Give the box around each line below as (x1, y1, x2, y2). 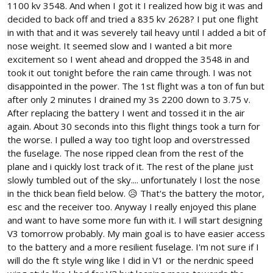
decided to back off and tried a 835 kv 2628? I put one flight (7, 13, 258, 26)
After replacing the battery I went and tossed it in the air (7, 107, 245, 119)
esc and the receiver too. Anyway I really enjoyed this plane (7, 200, 257, 213)
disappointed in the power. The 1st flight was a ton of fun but (7, 80, 264, 93)
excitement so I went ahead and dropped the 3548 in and (7, 53, 249, 66)
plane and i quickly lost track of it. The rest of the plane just (7, 160, 253, 173)
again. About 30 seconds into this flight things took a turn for (7, 120, 260, 133)
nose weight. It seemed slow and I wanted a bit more (7, 40, 232, 52)
